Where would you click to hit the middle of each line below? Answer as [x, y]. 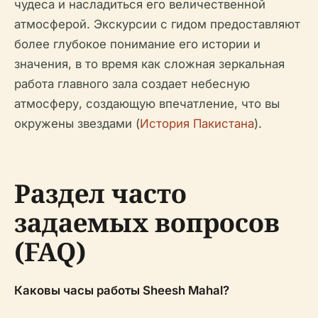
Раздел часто [100, 193]
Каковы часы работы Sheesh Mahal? [122, 290]
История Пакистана [197, 123]
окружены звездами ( [77, 123]
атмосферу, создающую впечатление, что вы [147, 103]
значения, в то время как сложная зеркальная [149, 64]
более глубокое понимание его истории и [137, 44]
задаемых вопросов [147, 222]
